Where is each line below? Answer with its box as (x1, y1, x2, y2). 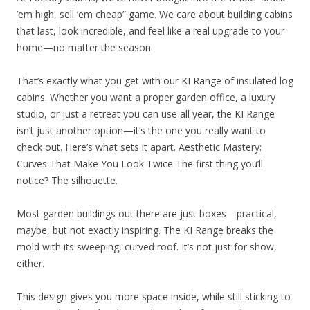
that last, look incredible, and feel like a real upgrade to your (17, 24, 284, 37)
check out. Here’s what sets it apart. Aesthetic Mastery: (17, 140, 262, 154)
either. (17, 256, 44, 270)
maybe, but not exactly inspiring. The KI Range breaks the (17, 223, 273, 237)
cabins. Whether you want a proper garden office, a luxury (17, 90, 275, 104)
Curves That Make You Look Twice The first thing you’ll (17, 156, 263, 170)
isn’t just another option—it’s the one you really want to (17, 123, 266, 137)
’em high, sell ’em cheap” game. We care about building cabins (17, 7, 293, 21)
